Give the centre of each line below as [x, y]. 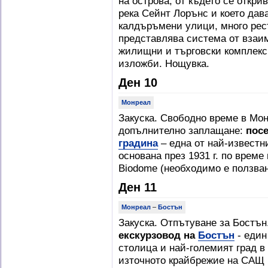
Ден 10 [138, 83]
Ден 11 [138, 187]
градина [138, 143]
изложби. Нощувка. [164, 63]
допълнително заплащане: [182, 130]
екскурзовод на [158, 235]
